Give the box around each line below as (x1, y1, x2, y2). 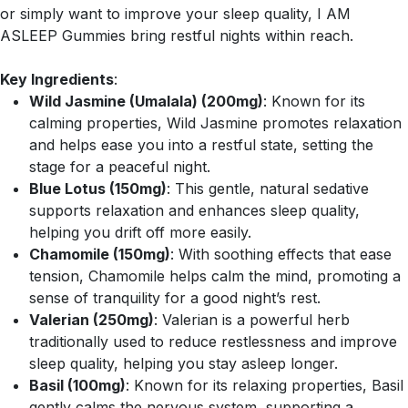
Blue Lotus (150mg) (29, 178, 167, 198)
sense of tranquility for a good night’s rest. (29, 288, 321, 307)
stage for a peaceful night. (29, 157, 210, 176)
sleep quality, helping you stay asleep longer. (29, 353, 338, 372)
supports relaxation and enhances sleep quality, (29, 200, 360, 219)
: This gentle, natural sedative (167, 178, 369, 198)
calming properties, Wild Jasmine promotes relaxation (29, 113, 402, 132)
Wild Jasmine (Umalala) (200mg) (29, 91, 263, 110)
